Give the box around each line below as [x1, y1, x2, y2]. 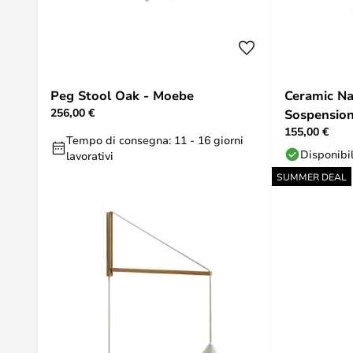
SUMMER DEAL [277, 170, 347, 183]
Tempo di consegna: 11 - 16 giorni [66, 132, 243, 147]
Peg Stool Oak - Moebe [50, 87, 194, 104]
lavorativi [66, 148, 113, 163]
